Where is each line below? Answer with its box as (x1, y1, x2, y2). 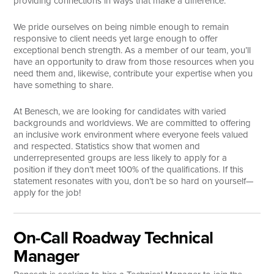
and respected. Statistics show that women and (13, 139, 201, 152)
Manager (13, 243, 84, 268)
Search (14, 14, 42, 27)
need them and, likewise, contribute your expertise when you (13, 67, 253, 80)
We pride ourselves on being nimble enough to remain (13, 20, 229, 33)
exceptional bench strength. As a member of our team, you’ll (13, 43, 251, 56)
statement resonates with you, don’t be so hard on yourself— (13, 174, 254, 187)
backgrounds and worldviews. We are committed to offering (13, 116, 251, 129)
